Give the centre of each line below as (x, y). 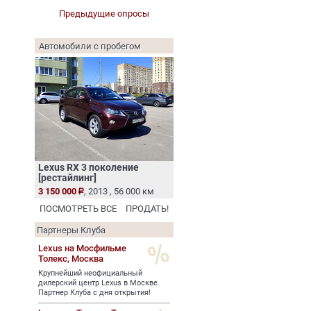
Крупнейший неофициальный (90, 273)
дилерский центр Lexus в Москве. (99, 283)
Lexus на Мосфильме (82, 248)
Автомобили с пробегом (90, 46)
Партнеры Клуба (71, 230)
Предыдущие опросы (104, 14)
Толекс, (55, 259)
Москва (87, 259)
